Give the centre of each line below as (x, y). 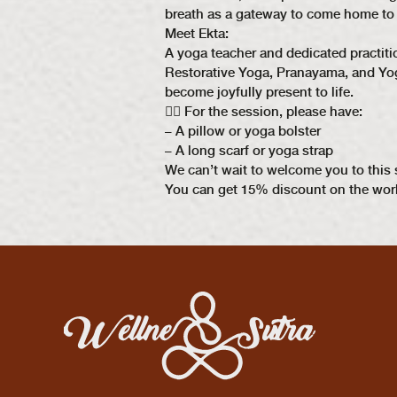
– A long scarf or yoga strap (249, 151)
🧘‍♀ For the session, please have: (264, 112)
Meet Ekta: (197, 34)
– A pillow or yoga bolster (243, 131)
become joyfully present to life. (259, 92)
